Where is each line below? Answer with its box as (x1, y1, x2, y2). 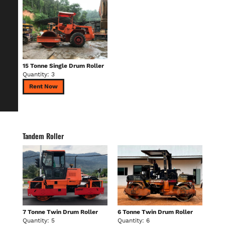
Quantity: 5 (22, 217, 55, 224)
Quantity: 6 (117, 217, 150, 224)
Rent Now (29, 83, 58, 90)
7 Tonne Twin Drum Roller (22, 208, 98, 215)
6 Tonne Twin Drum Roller (117, 208, 193, 215)
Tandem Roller (22, 131, 64, 141)
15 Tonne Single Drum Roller (22, 62, 104, 69)
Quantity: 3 (22, 71, 55, 78)
